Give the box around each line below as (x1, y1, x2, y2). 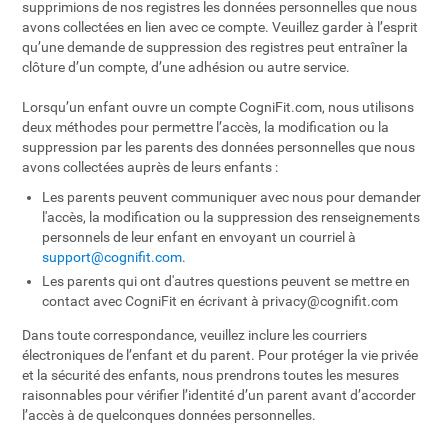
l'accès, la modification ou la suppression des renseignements (42, 209, 421, 225)
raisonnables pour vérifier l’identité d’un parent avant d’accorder (22, 387, 417, 403)
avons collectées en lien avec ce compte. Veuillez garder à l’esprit (22, 19, 419, 35)
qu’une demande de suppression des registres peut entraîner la (22, 39, 409, 55)
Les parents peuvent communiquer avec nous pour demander (42, 189, 422, 205)
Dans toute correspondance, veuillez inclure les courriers (22, 327, 368, 343)
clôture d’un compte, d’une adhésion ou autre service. (22, 59, 351, 75)
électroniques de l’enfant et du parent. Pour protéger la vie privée (22, 347, 419, 363)
